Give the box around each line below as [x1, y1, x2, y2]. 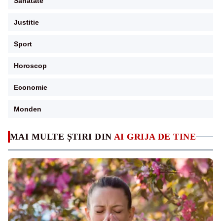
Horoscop [14, 61, 47, 70]
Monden [14, 105, 41, 113]
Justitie [14, 18, 39, 26]
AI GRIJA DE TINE [114, 131, 196, 142]
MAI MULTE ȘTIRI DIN [10, 131, 114, 142]
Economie [14, 83, 47, 91]
